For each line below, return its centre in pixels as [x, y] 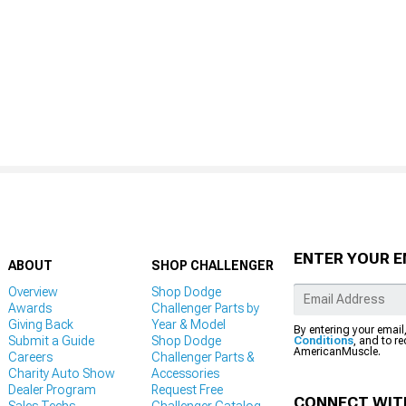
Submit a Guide [51, 340]
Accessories [185, 373]
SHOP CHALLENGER [212, 265]
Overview [33, 291]
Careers [30, 357]
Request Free [187, 389]
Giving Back [41, 324]
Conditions [324, 340]
